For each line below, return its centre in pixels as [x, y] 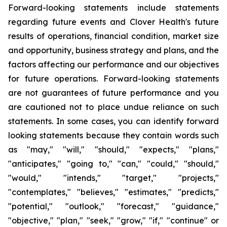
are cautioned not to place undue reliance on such [113, 107]
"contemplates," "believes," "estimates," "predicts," [113, 192]
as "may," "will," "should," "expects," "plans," [113, 149]
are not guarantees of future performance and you [113, 93]
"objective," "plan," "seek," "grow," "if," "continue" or [113, 220]
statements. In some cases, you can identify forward [113, 121]
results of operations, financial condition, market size [113, 36]
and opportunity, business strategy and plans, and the [113, 50]
